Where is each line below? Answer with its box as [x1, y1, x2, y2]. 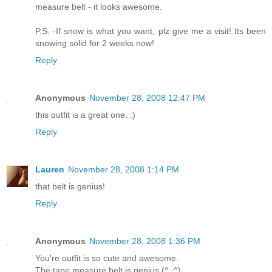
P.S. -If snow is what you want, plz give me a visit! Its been [35, 26, 266, 36]
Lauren [35, 165, 64, 175]
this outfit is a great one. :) [35, 110, 135, 120]
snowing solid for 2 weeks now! [35, 38, 154, 49]
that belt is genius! [35, 182, 105, 192]
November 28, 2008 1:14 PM [68, 165, 179, 175]
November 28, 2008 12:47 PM [89, 93, 205, 103]
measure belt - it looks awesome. [35, 2, 162, 12]
